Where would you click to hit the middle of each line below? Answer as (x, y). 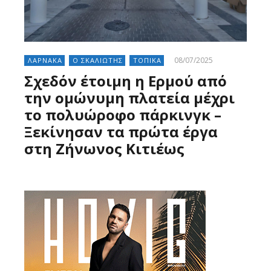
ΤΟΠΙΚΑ (147, 60)
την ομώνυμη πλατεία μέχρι (129, 98)
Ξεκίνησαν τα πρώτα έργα (121, 132)
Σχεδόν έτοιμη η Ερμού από (126, 81)
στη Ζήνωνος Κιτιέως (104, 149)
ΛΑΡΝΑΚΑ (45, 60)
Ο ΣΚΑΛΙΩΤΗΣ (98, 60)
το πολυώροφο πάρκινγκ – (123, 115)
